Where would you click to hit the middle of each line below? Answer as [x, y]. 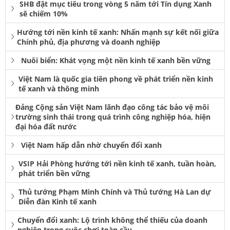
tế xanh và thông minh [59, 89]
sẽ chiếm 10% [43, 14]
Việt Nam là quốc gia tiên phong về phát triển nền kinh [116, 79]
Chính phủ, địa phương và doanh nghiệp [88, 42]
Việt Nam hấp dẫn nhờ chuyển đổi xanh [91, 145]
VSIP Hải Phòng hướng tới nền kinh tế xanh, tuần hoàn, [117, 164]
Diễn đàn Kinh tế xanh [57, 202]
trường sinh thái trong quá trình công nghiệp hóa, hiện [113, 117]
